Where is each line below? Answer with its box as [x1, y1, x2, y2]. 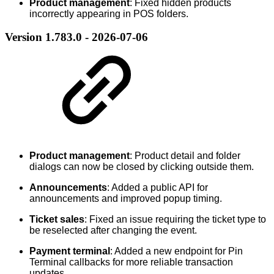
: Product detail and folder [130, 150, 240, 161]
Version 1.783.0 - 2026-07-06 [5, 31, 148, 44]
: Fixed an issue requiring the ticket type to [84, 213, 266, 224]
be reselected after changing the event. [29, 224, 197, 235]
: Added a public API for [107, 182, 208, 193]
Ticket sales [29, 213, 84, 224]
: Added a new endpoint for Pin [110, 245, 243, 256]
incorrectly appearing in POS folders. [29, 8, 188, 19]
